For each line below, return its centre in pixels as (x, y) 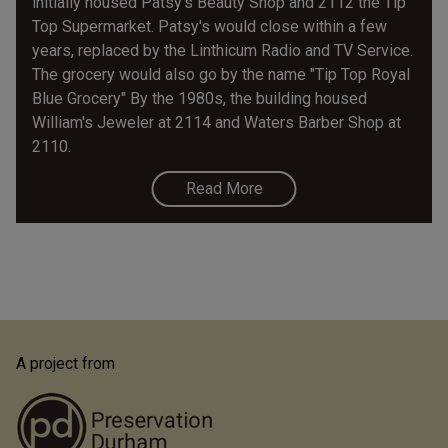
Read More (224, 188)
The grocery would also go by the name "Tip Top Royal (221, 74)
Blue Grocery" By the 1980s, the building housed (199, 98)
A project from (65, 364)
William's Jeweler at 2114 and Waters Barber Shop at (216, 122)
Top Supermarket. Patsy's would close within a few (209, 26)
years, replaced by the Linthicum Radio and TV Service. (222, 50)
